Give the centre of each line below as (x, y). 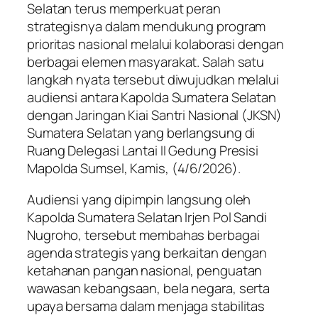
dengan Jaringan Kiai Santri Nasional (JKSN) (154, 115)
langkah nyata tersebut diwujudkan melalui (153, 80)
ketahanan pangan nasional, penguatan (145, 270)
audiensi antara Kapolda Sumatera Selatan (152, 98)
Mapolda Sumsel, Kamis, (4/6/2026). (134, 169)
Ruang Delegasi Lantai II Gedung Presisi (143, 151)
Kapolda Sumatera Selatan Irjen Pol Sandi (147, 217)
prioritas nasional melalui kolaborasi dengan (155, 44)
